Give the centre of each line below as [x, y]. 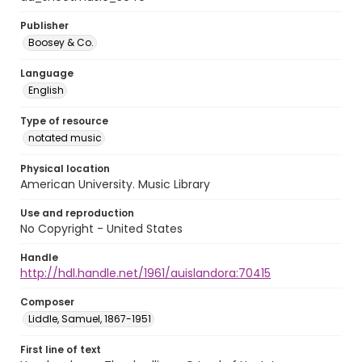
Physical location [65, 168]
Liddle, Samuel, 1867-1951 [90, 319]
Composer [47, 302]
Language [47, 73]
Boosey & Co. [61, 42]
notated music [65, 138]
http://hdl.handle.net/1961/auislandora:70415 [145, 273]
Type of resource [64, 121]
